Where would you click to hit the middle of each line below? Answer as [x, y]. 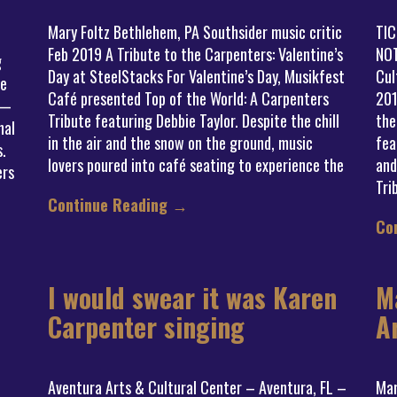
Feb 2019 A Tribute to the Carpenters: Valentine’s [195, 54]
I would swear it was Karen [192, 297]
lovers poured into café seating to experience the [196, 165]
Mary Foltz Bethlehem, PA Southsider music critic [195, 32]
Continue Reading [110, 205]
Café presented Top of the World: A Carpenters [188, 98]
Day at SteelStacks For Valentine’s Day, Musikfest [196, 76]
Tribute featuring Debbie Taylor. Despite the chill [194, 121]
